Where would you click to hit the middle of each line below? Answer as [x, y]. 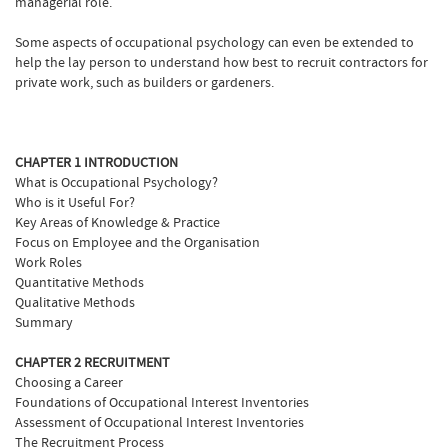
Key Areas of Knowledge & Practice [117, 223]
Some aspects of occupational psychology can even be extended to [214, 43]
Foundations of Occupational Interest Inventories [162, 403]
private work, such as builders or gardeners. [144, 83]
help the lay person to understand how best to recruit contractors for [221, 63]
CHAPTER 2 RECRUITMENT [92, 363]
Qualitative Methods [75, 303]
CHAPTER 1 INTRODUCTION [96, 163]
